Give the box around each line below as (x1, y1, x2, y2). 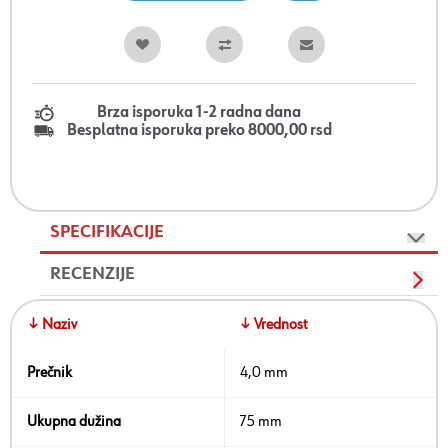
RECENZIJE (50, 265, 135, 284)
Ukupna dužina (27, 414, 121, 431)
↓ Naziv (27, 317, 77, 334)
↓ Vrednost (239, 317, 308, 334)
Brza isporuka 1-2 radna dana (97, 105, 301, 122)
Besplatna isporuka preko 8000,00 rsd (67, 123, 332, 140)
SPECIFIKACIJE (50, 223, 164, 242)
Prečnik (27, 365, 72, 382)
